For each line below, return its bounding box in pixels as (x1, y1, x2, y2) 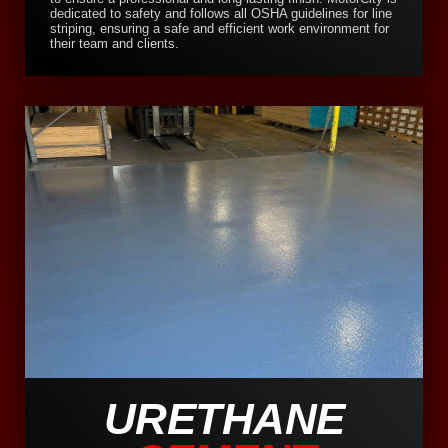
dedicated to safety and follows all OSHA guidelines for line (50, 6, 392, 22)
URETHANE (103, 394, 345, 444)
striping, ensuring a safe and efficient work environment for (50, 21, 389, 37)
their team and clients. (50, 36, 179, 52)
